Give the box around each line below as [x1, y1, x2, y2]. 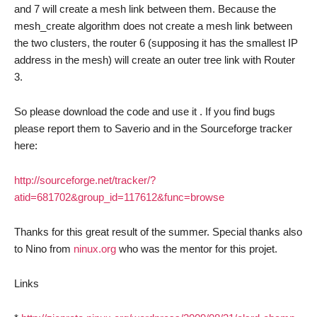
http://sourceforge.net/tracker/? [14, 173, 156, 186]
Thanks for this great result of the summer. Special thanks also [14, 225, 302, 238]
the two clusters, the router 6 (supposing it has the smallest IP [14, 36, 298, 49]
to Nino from [14, 242, 74, 255]
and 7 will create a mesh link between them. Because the [14, 2, 276, 15]
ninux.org [74, 242, 116, 255]
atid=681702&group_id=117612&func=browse [14, 190, 224, 203]
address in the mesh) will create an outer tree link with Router [14, 53, 295, 66]
